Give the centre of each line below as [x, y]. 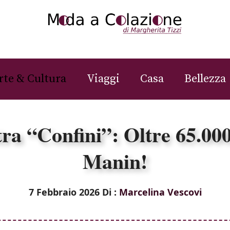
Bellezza [205, 79]
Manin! [115, 161]
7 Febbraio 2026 [64, 192]
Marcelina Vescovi [160, 192]
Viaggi [103, 79]
